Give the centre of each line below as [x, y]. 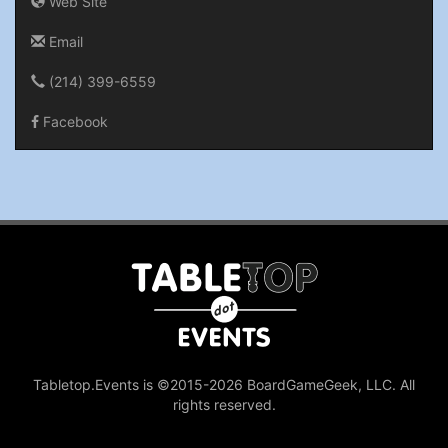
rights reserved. [224, 404]
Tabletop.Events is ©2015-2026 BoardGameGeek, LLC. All [224, 384]
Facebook [73, 121]
